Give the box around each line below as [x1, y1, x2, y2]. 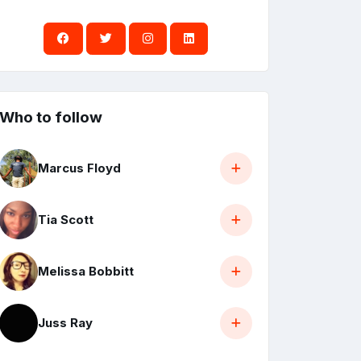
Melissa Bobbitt [38, 263, 134, 280]
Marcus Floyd [38, 160, 121, 176]
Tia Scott [38, 212, 93, 228]
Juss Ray [38, 315, 93, 331]
